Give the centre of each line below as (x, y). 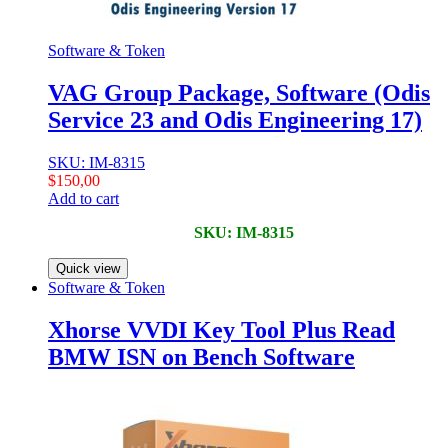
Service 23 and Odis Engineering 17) (235, 119)
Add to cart (83, 198)
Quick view (88, 268)
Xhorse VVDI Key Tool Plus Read (221, 329)
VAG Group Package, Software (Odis (239, 92)
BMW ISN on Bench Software (201, 356)
